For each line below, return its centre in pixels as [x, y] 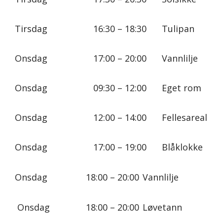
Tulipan [178, 28]
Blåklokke [182, 147]
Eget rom [182, 88]
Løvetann [162, 207]
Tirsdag [31, 28]
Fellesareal [184, 117]
